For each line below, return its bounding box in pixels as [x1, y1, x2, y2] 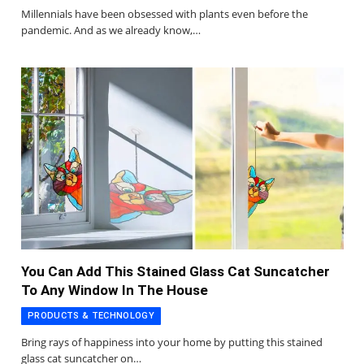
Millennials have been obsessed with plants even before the [21, 6, 308, 22]
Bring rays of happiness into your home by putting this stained [21, 334, 323, 349]
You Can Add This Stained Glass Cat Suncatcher [21, 262, 330, 279]
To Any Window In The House [21, 281, 208, 298]
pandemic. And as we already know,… [21, 23, 201, 38]
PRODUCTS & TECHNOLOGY [28, 310, 154, 321]
